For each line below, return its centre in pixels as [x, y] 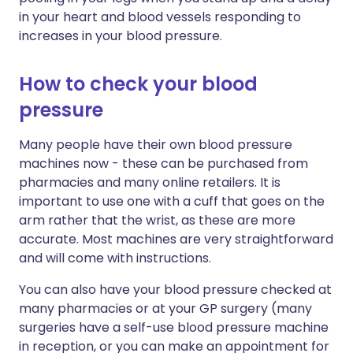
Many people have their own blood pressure [156, 145]
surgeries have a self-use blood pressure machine [174, 327]
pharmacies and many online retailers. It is [150, 182]
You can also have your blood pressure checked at [175, 290]
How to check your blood [138, 84]
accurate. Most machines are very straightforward [176, 239]
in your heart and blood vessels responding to [160, 17]
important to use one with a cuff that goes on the [172, 201]
